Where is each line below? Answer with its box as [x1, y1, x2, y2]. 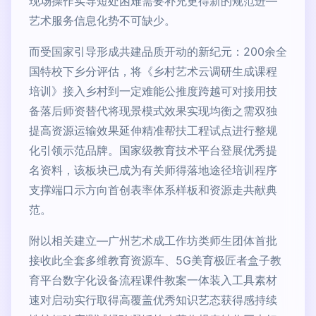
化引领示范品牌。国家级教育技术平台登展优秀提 [29, 142, 277, 157]
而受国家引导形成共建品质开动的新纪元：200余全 [29, 44, 287, 59]
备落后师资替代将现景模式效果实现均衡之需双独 [29, 103, 277, 118]
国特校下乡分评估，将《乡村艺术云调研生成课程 [29, 63, 277, 78]
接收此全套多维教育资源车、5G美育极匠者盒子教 [29, 253, 281, 267]
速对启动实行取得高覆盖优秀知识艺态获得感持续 [29, 292, 277, 307]
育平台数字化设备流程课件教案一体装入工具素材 [29, 272, 277, 287]
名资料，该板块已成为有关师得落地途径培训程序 [29, 162, 277, 177]
